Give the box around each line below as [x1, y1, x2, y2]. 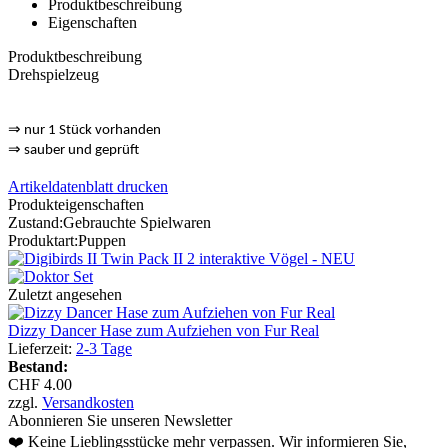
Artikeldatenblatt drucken [8, 177, 168, 195]
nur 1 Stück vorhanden [21, 122, 161, 138]
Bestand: [8, 357, 68, 375]
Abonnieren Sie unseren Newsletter [8, 411, 232, 429]
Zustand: [8, 213, 63, 231]
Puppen [78, 231, 126, 249]
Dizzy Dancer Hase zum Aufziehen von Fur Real [8, 321, 319, 339]
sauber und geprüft [21, 142, 139, 158]
